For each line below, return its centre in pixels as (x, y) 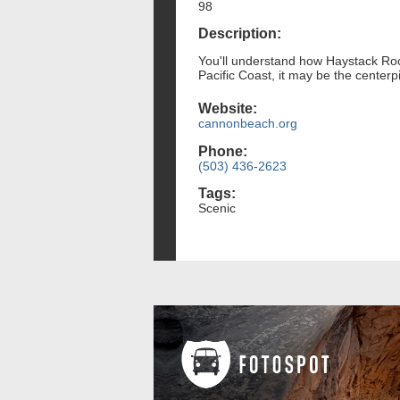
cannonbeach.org (248, 124)
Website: (228, 109)
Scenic (217, 208)
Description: (240, 34)
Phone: (223, 151)
